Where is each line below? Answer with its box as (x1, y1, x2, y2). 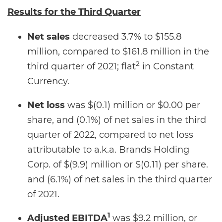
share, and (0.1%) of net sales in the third (27, 114, 206, 125)
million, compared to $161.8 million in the (27, 46, 209, 57)
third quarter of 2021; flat (27, 61, 136, 72)
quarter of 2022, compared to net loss (27, 129, 193, 140)
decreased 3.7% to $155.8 (70, 31, 181, 42)
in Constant (140, 61, 194, 72)
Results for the (7, 6, 78, 17)
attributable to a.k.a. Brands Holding (27, 144, 189, 155)
